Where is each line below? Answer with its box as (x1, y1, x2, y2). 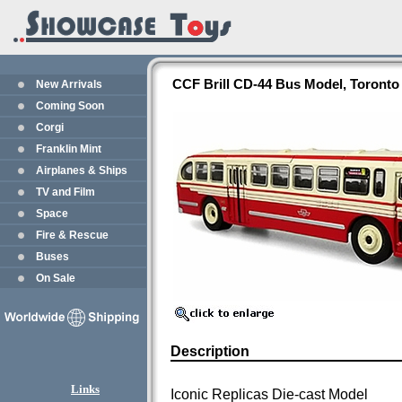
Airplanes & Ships (36, 164, 127, 177)
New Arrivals (36, 78, 102, 91)
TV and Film (36, 186, 95, 198)
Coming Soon (36, 100, 104, 112)
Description (170, 344, 249, 359)
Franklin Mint (36, 143, 101, 155)
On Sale (36, 272, 75, 284)
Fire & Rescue (36, 229, 109, 241)
